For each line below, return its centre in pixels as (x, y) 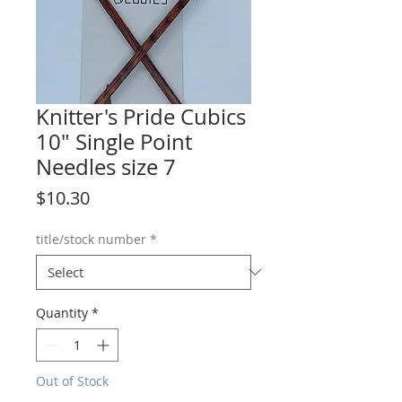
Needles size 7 (106, 166)
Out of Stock (72, 380)
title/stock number (91, 239)
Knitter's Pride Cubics (141, 116)
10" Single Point (114, 141)
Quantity (62, 312)
